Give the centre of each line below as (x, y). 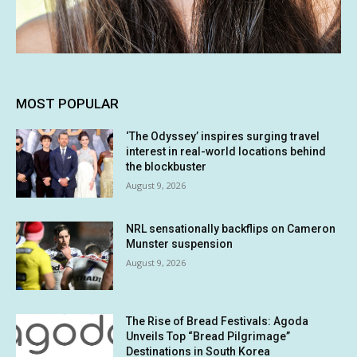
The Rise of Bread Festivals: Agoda (218, 321)
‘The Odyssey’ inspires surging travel (223, 137)
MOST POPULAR (67, 104)
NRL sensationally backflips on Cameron (231, 228)
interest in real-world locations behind (226, 152)
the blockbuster (167, 167)
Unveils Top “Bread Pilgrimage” (208, 336)
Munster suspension (180, 243)
